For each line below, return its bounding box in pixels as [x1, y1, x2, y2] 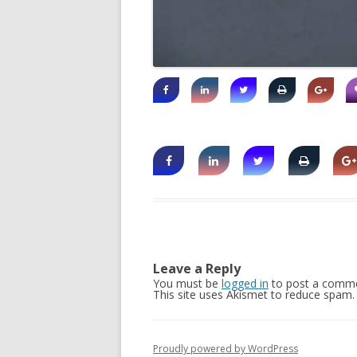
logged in [222, 276, 269, 292]
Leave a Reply [153, 260, 241, 278]
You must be [153, 276, 222, 292]
